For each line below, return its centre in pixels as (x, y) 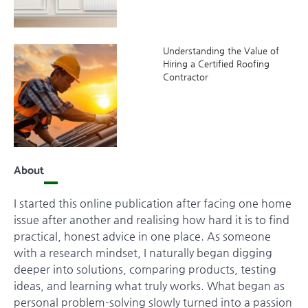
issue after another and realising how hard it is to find (152, 219)
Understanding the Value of (221, 51)
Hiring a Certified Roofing (216, 64)
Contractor (185, 77)
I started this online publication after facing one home (153, 203)
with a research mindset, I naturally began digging (143, 252)
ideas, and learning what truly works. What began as (149, 285)
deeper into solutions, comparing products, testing (145, 269)
